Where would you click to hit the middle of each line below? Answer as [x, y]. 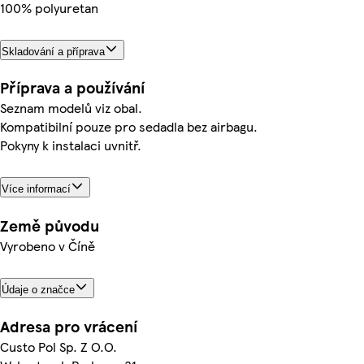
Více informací [36, 189]
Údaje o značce [38, 290]
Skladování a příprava [53, 51]
